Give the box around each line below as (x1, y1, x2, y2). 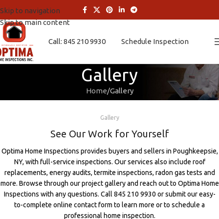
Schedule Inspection (121, 37, 189, 45)
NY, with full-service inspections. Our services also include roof (14, 158, 205, 166)
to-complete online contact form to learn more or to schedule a (14, 201, 205, 209)
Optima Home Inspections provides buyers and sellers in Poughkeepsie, (1, 147, 218, 155)
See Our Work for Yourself (50, 128, 169, 139)
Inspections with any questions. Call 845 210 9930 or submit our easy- (3, 190, 216, 198)
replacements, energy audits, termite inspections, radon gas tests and (4, 169, 215, 176)
